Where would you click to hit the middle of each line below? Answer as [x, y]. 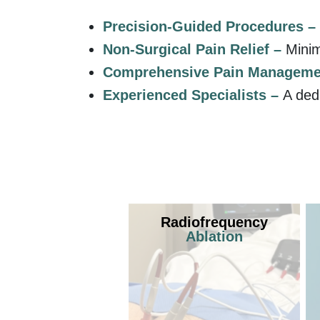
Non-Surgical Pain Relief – [194, 49]
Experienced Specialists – [193, 95]
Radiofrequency [214, 222]
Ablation [214, 236]
